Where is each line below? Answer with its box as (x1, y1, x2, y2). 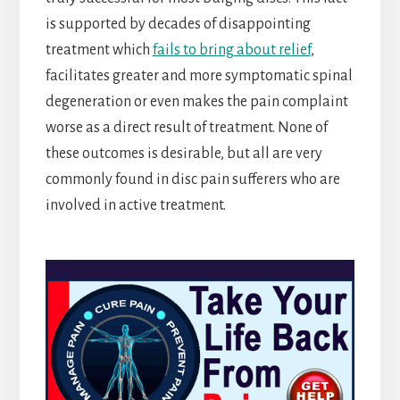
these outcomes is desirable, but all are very (45, 146, 322, 162)
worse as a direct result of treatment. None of (45, 120, 328, 137)
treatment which (45, 42, 153, 59)
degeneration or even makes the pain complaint (45, 94, 348, 111)
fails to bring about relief (152, 42, 311, 59)
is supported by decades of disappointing (45, 16, 311, 33)
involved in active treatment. (45, 197, 226, 214)
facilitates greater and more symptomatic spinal (45, 68, 353, 85)
